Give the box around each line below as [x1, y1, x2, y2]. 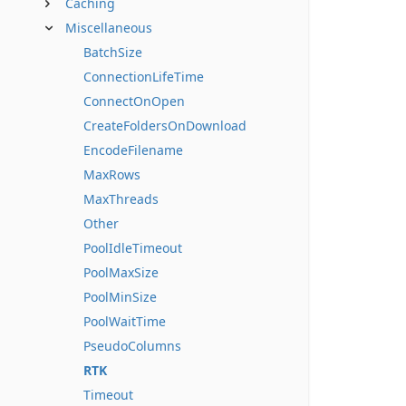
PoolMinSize [83, 288, 157, 305]
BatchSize [83, 43, 142, 61]
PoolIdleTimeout [83, 239, 182, 256]
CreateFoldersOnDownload [83, 117, 246, 134]
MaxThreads [83, 190, 159, 208]
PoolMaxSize [83, 264, 159, 281]
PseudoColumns [83, 337, 181, 354]
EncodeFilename [83, 141, 183, 159]
